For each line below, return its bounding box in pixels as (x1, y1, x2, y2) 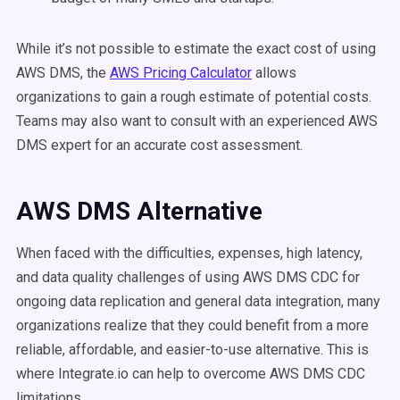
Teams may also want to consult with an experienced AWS (16, 112, 378, 129)
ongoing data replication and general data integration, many (16, 293, 380, 310)
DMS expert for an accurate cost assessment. (16, 137, 303, 154)
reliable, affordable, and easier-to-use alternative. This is (16, 341, 369, 358)
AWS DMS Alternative (16, 196, 262, 226)
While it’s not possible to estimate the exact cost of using (16, 40, 376, 57)
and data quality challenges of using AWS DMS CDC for (16, 269, 360, 286)
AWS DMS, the (16, 64, 110, 81)
